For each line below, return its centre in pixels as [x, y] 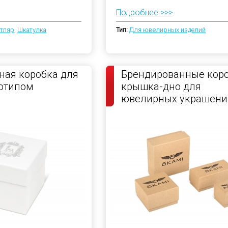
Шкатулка [32, 30]
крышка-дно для [161, 87]
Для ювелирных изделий [167, 30]
